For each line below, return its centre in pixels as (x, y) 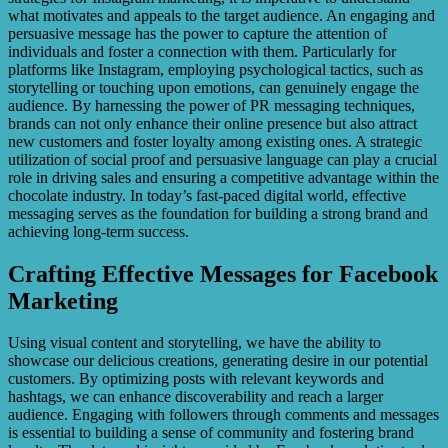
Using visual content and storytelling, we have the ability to (194, 343)
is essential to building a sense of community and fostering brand (211, 433)
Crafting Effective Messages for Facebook (223, 273)
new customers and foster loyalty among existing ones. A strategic (215, 141)
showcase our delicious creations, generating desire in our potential (218, 361)
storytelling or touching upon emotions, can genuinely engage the (213, 87)
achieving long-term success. (98, 231)
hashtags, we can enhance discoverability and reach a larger (195, 397)
